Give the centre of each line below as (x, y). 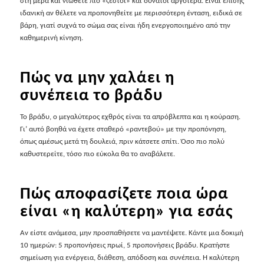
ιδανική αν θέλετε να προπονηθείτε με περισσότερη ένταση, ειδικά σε (131, 12)
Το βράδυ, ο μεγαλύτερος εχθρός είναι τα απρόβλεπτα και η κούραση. (130, 116)
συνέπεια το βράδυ (91, 94)
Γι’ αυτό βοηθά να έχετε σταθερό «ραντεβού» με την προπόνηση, (123, 128)
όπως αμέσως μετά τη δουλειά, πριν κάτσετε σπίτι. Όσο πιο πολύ (122, 141)
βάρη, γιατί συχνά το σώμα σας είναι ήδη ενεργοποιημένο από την (125, 25)
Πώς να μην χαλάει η (97, 77)
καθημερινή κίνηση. (51, 37)
